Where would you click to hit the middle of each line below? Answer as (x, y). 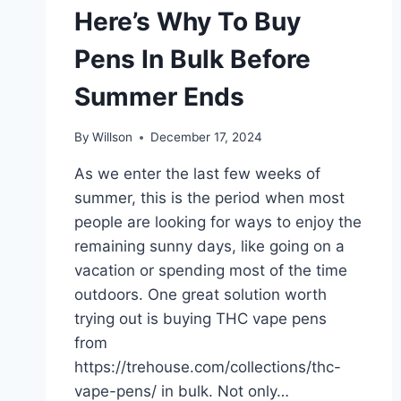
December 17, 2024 (207, 137)
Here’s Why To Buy (188, 22)
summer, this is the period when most (209, 198)
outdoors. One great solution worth (200, 295)
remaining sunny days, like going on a (209, 247)
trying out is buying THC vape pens (200, 319)
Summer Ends (159, 97)
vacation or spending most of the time (211, 271)
